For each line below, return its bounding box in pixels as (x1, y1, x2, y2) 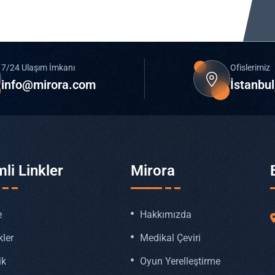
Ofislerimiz (230, 62, 270, 72)
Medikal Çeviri (139, 232, 201, 244)
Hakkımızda (139, 209, 192, 221)
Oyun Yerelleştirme (139, 255, 220, 268)
